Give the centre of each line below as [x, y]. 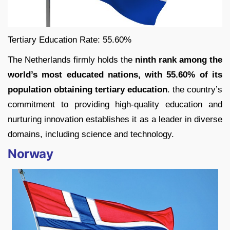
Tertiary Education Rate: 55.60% [70, 40]
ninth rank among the [179, 60]
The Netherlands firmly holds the [71, 60]
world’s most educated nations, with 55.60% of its [115, 74]
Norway [31, 154]
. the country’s [195, 89]
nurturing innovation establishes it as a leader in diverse [115, 119]
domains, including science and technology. [91, 134]
